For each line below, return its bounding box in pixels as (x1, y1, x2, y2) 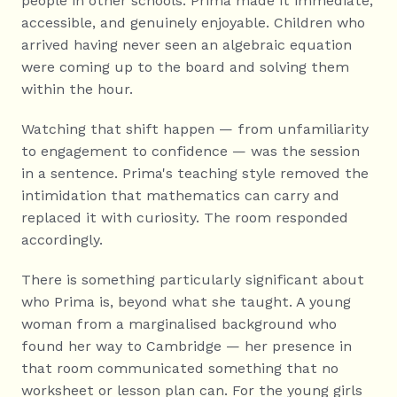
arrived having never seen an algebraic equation (21, 36, 352, 53)
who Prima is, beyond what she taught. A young (21, 293, 351, 310)
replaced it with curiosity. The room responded (21, 209, 348, 226)
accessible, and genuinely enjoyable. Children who (21, 14, 365, 31)
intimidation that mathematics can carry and (21, 187, 339, 204)
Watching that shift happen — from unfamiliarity (21, 121, 369, 137)
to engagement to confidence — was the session (21, 143, 360, 160)
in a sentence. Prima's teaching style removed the (21, 165, 369, 182)
